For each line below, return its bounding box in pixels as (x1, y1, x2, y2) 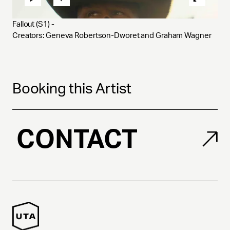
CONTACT (16, 124, 138, 154)
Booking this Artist (12, 81, 132, 97)
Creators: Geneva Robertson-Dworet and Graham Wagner (12, 31, 212, 40)
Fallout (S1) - (12, 20, 56, 29)
